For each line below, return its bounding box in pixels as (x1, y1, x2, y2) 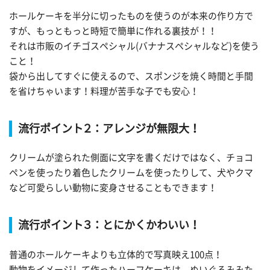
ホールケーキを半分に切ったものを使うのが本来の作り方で (9, 11, 253, 20)
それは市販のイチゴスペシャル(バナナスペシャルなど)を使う (9, 41, 259, 51)
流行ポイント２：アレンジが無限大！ (18, 122, 200, 134)
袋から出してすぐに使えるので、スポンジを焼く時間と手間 (9, 71, 253, 81)
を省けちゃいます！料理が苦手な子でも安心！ (9, 86, 199, 96)
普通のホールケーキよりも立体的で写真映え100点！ (9, 250, 222, 259)
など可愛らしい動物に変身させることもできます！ (9, 183, 217, 193)
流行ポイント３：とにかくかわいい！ (18, 219, 200, 231)
